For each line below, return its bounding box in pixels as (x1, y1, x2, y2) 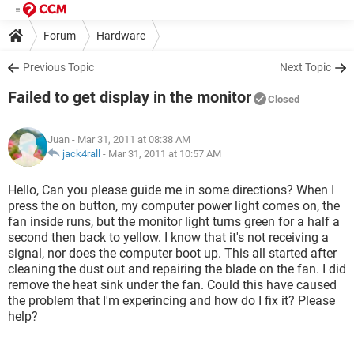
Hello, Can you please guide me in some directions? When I (8, 183, 334, 198)
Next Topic (280, 61, 331, 73)
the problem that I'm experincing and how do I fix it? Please (8, 293, 335, 308)
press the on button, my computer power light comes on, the (8, 198, 340, 213)
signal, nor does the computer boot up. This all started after (8, 246, 337, 261)
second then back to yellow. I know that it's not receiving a (8, 230, 329, 245)
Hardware (96, 28, 145, 42)
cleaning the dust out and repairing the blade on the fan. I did (8, 262, 346, 277)
